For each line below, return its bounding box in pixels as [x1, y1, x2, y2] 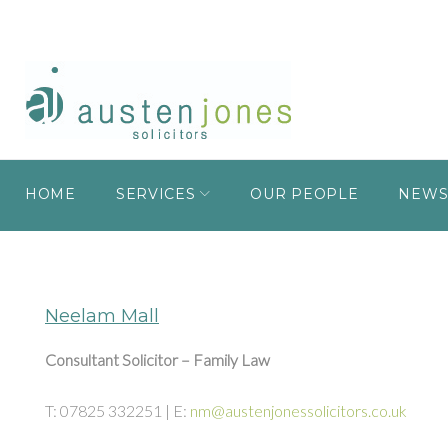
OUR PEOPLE [250, 185, 359, 203]
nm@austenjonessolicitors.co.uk [190, 400, 407, 420]
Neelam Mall [45, 304, 159, 327]
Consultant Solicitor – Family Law [45, 349, 270, 369]
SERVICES [115, 185, 196, 203]
